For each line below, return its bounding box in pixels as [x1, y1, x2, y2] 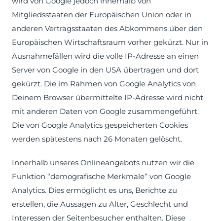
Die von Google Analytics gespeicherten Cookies [12, 120, 188, 130]
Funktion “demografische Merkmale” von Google [12, 172, 191, 181]
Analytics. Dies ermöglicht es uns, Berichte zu [12, 185, 177, 195]
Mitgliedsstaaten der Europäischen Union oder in [12, 10, 191, 19]
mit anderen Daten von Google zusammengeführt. [12, 107, 199, 116]
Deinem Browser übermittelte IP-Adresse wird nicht [12, 93, 203, 102]
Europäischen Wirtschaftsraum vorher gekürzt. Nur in [12, 37, 208, 47]
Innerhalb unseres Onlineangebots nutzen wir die [12, 158, 194, 167]
